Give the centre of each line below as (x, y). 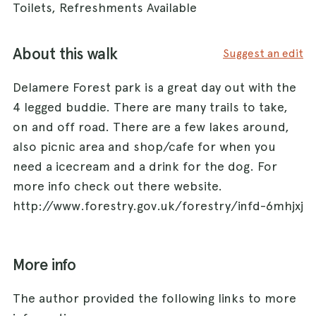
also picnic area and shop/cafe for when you (144, 146)
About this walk (65, 54)
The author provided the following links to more (154, 298)
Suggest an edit (263, 53)
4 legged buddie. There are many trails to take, (150, 107)
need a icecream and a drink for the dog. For (145, 166)
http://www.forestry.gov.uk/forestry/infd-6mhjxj (158, 205)
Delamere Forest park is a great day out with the (154, 87)
